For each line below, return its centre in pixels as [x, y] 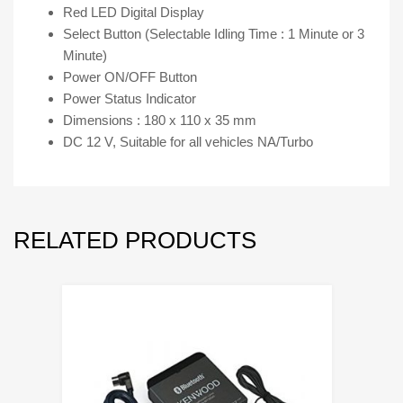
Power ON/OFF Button [130, 76]
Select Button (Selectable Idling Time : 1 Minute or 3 [214, 33]
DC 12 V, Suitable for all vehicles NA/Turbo [188, 141]
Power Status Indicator [130, 98]
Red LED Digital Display [134, 12]
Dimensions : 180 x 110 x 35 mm [160, 120]
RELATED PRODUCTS [135, 241]
